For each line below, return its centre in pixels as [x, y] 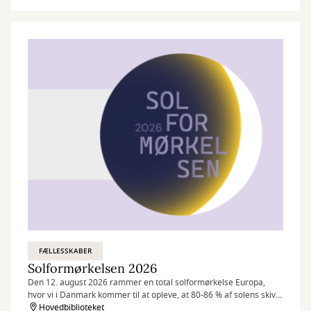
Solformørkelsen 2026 [92, 268]
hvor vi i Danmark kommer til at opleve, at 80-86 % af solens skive [154, 295]
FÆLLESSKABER [66, 251]
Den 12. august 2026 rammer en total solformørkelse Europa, [146, 283]
